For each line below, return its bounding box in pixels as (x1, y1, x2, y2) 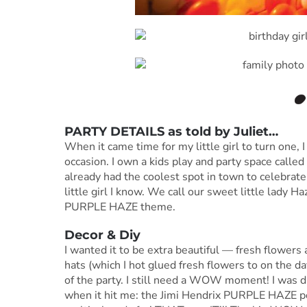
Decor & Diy (64, 228, 140, 243)
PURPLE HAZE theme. (64, 199, 175, 215)
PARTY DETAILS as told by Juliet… (64, 124, 278, 140)
